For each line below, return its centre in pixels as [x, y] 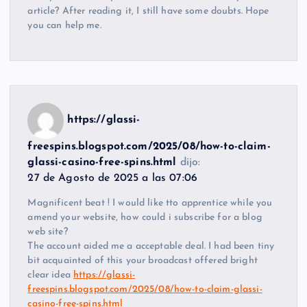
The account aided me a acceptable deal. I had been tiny [151, 246]
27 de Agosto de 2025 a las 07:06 [112, 178]
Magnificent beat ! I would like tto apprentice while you [150, 203]
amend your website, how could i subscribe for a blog [145, 217]
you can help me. [64, 26]
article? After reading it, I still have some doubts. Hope [148, 12]
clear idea [51, 275]
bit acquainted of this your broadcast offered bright [143, 260]
